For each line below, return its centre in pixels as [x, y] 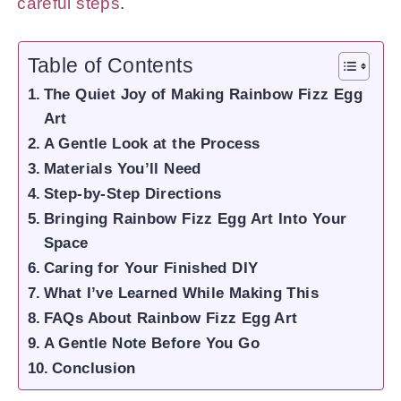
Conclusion [94, 368]
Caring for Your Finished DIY [151, 268]
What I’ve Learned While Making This [181, 293]
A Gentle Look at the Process [152, 144]
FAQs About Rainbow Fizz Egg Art [171, 318]
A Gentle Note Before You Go [151, 343]
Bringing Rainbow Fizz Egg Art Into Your [195, 219]
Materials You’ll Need [122, 169]
